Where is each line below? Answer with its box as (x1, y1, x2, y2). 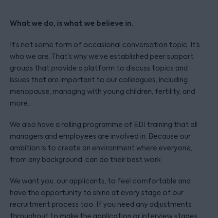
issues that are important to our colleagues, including (10, 75, 188, 84)
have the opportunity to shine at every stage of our (10, 188, 183, 197)
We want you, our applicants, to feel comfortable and (10, 176, 191, 185)
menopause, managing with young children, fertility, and (10, 87, 195, 96)
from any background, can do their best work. (10, 155, 162, 164)
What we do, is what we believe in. (10, 18, 133, 28)
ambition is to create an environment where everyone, (10, 143, 192, 152)
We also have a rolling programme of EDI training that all (10, 120, 198, 129)
